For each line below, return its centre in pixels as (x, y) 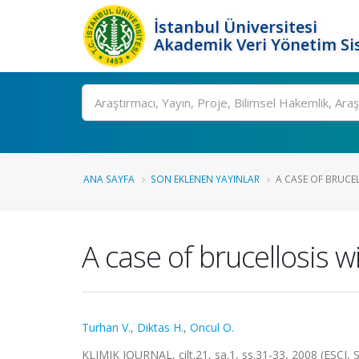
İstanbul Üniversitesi (236, 27)
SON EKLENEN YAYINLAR (205, 179)
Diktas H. (160, 327)
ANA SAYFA (109, 179)
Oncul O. (212, 327)
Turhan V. (106, 327)
